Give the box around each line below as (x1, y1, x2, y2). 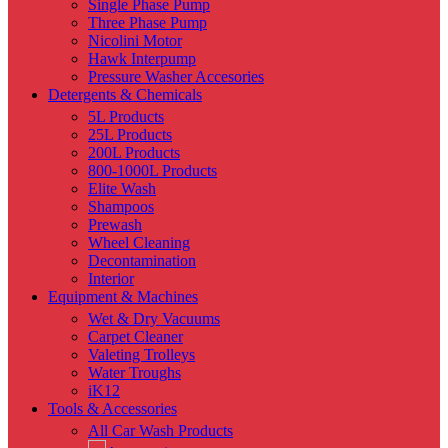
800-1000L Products (88, 162, 217, 179)
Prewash (88, 216, 142, 233)
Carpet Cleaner (88, 328, 183, 345)
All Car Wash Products (88, 422, 233, 439)
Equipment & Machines (48, 288, 198, 305)
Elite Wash (88, 180, 156, 197)
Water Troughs (88, 364, 181, 381)
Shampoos (88, 198, 154, 215)
